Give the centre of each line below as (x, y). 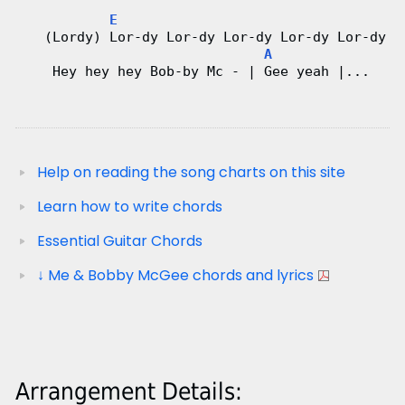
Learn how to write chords (129, 206)
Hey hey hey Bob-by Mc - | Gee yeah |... (194, 71)
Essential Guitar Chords (119, 240)
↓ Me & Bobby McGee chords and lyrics (175, 275)
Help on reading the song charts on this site (191, 172)
